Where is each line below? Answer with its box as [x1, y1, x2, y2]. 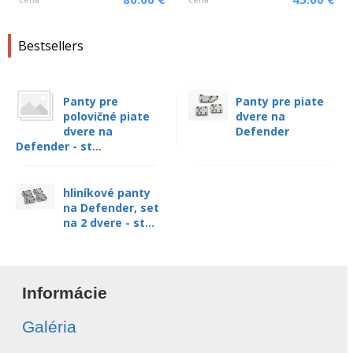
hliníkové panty [63, 185, 150, 200]
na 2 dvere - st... [63, 215, 154, 230]
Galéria [22, 318, 76, 336]
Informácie [22, 284, 107, 302]
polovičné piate [63, 109, 150, 124]
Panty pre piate [236, 94, 324, 109]
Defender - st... [16, 139, 102, 154]
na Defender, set [63, 200, 159, 215]
